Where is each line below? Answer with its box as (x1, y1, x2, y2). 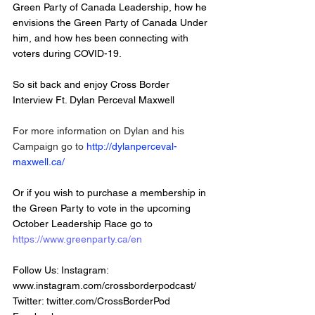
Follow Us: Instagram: (13, 264, 111, 276)
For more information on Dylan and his (13, 124, 187, 136)
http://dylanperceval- (86, 140, 177, 152)
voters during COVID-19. (13, 47, 124, 59)
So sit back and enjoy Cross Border (13, 78, 172, 90)
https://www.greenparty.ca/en (13, 233, 142, 245)
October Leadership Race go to (13, 217, 155, 229)
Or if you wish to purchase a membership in (13, 186, 209, 198)
